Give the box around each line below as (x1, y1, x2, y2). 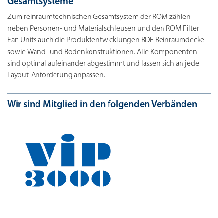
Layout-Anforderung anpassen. (7, 72, 107, 80)
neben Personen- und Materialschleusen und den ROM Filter (7, 25, 199, 33)
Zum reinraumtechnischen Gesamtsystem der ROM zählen (7, 13, 191, 21)
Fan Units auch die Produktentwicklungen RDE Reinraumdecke (7, 36, 204, 45)
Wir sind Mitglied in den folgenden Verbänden (7, 100, 197, 110)
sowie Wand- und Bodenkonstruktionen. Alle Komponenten (7, 48, 197, 56)
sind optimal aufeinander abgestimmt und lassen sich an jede (7, 60, 199, 68)
